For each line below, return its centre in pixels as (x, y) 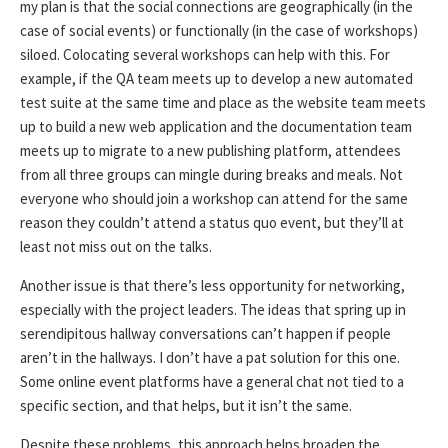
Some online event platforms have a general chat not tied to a (212, 382)
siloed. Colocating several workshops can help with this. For (205, 55)
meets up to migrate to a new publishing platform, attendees (210, 151)
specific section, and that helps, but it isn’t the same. (186, 406)
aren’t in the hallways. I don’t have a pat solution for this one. (210, 358)
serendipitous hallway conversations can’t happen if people (205, 334)
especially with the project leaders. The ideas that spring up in (213, 310)
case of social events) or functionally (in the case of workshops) (219, 31)
